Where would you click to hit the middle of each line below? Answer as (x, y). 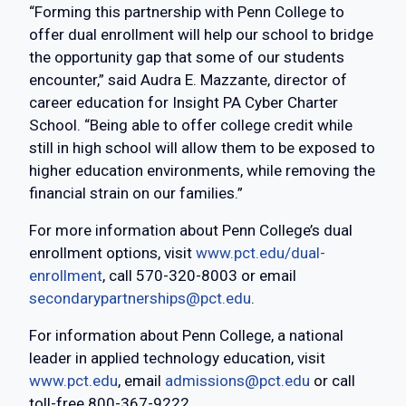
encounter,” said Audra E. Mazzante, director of (188, 80)
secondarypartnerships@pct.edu (140, 298)
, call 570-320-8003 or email (199, 275)
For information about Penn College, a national (186, 335)
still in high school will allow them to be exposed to (202, 148)
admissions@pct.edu (237, 381)
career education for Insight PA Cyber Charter (184, 102)
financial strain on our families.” (136, 193)
